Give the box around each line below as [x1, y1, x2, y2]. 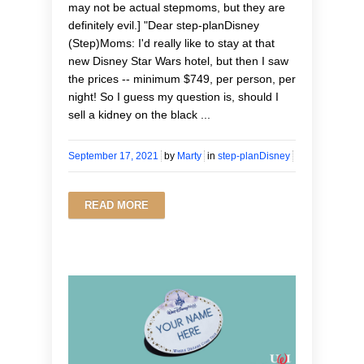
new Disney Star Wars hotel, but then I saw [68, 54, 288, 67]
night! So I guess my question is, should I [68, 89, 279, 103]
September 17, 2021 [68, 149, 158, 162]
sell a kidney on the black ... [68, 107, 210, 121]
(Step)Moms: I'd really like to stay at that [68, 36, 275, 50]
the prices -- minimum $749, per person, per [68, 71, 296, 85]
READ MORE [84, 198, 149, 211]
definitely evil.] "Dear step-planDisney [68, 18, 259, 32]
